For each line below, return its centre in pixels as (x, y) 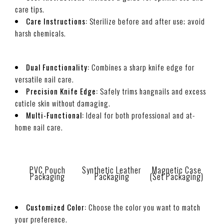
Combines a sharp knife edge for (142, 67)
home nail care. (39, 127)
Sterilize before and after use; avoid (146, 21)
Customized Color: (57, 207)
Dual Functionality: (58, 67)
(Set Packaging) (176, 176)
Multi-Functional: (55, 115)
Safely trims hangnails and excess (152, 91)
